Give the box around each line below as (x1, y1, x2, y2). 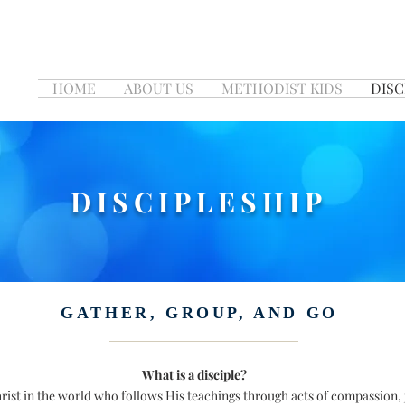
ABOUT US (123, 79, 193, 98)
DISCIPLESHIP (71, 184, 327, 220)
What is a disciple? (142, 366, 247, 383)
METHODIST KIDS (221, 79, 343, 98)
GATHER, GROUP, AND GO (61, 304, 338, 322)
